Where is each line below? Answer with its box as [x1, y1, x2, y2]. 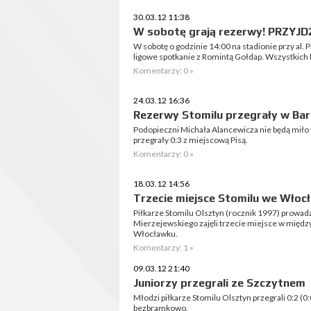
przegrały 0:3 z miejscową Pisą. [133, 135, 248, 145]
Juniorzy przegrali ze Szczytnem [133, 276, 305, 289]
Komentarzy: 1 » [133, 242, 194, 253]
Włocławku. [133, 228, 178, 239]
